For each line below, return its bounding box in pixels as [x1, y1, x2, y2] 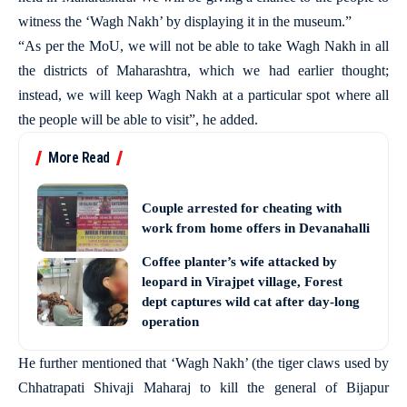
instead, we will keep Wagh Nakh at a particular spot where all [18, 87, 389, 103]
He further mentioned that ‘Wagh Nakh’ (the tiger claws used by [18, 355, 389, 371]
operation [142, 314, 199, 329]
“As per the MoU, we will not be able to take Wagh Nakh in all [18, 38, 389, 54]
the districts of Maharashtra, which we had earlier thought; [18, 63, 389, 78]
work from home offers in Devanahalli [142, 220, 370, 235]
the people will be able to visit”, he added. [18, 112, 258, 127]
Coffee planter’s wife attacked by [142, 254, 337, 269]
